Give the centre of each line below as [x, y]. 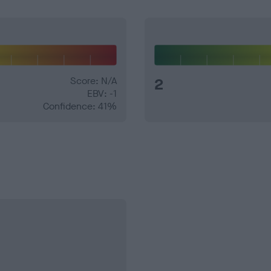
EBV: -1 [102, 94]
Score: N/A [93, 81]
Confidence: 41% [80, 106]
